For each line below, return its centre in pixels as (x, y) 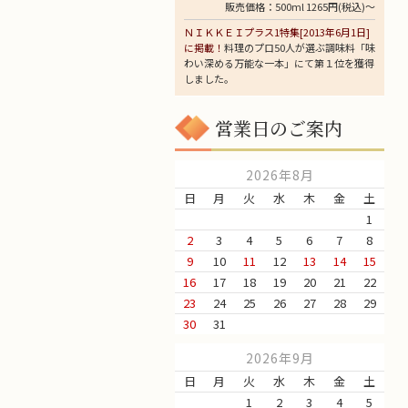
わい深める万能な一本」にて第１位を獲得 (279, 62)
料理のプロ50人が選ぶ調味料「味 (300, 47)
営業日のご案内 (279, 127)
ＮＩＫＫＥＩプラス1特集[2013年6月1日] (277, 31)
